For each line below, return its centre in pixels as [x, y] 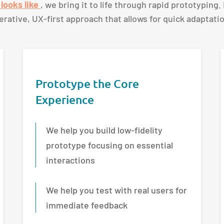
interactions [70, 160]
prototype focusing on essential [109, 145]
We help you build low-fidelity [104, 130]
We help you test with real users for [116, 190]
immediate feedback [86, 205]
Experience [64, 99]
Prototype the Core [87, 83]
